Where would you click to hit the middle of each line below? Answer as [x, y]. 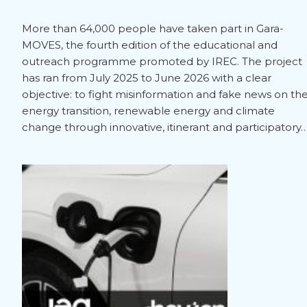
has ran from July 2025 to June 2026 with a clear [147, 78]
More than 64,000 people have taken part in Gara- [153, 29]
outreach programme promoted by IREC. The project [162, 62]
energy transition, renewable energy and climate [148, 111]
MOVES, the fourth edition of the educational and [150, 45]
